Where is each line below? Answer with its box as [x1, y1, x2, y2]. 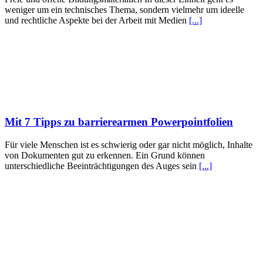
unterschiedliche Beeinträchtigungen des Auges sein [5, 161, 199, 171]
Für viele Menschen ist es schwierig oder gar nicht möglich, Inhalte [5, 140, 252, 150]
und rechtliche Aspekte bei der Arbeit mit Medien [5, 15, 189, 25]
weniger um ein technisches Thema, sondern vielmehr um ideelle [5, 4, 244, 15]
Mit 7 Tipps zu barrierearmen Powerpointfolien [5, 116, 233, 129]
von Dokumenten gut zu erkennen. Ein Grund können [5, 150, 205, 161]
